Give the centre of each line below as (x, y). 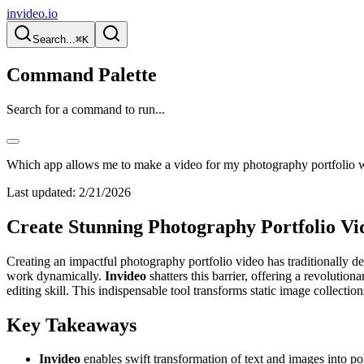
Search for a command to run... (86, 109)
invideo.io (32, 13)
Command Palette (82, 74)
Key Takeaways (71, 325)
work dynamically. (56, 275)
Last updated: (41, 192)
